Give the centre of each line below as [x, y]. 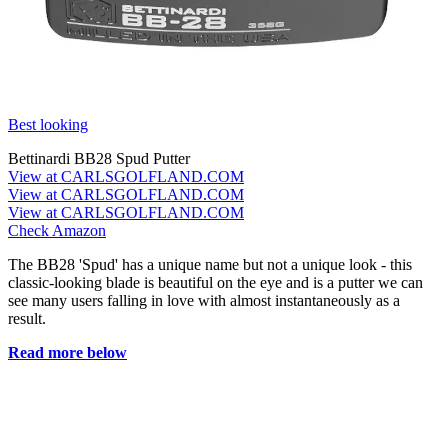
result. [27, 318]
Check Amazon [57, 230]
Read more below [67, 352]
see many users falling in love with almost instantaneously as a [204, 300]
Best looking [48, 124]
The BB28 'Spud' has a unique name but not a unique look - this [210, 264]
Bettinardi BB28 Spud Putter [99, 158]
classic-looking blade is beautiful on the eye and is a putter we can [215, 282]
